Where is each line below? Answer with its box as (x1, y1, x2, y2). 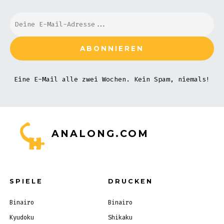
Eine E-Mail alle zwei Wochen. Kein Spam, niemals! (14, 74, 210, 83)
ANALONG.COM (51, 127, 149, 139)
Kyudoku (9, 213, 34, 221)
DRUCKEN (107, 177, 153, 185)
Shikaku (107, 213, 132, 221)
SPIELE (9, 177, 43, 185)
